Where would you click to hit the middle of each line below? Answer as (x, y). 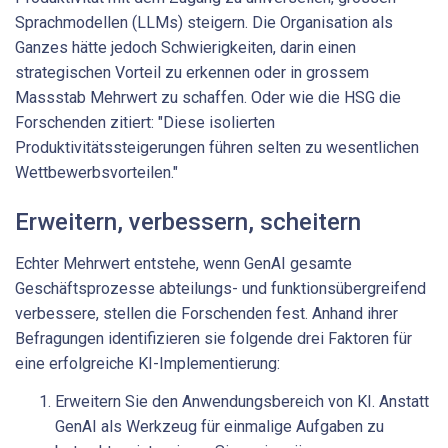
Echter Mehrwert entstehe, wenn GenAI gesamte (183, 264)
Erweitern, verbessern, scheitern (188, 222)
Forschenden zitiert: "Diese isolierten (145, 123)
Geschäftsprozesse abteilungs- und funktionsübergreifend (220, 289)
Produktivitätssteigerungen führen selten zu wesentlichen (217, 148)
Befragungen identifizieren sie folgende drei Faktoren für (213, 339)
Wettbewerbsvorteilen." (96, 173)
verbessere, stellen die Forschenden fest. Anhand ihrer (206, 314)
